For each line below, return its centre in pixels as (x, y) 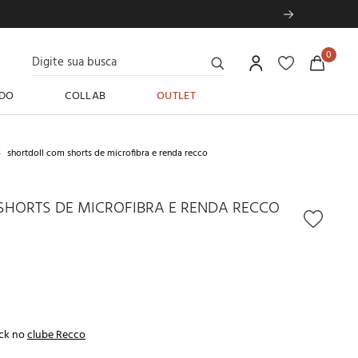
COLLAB (86, 96)
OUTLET (176, 96)
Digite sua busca (70, 52)
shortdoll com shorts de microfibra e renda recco (107, 153)
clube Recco (56, 335)
